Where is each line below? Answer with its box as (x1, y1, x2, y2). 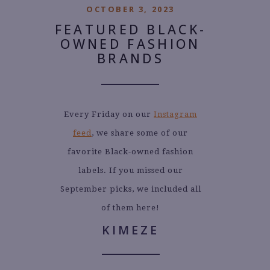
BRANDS (97, 49, 164, 67)
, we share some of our (92, 128, 188, 137)
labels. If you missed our (78, 165, 183, 175)
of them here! (101, 202, 160, 212)
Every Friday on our (64, 109, 154, 119)
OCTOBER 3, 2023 (86, 4, 175, 14)
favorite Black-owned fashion (67, 146, 193, 156)
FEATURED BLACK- (54, 20, 207, 38)
